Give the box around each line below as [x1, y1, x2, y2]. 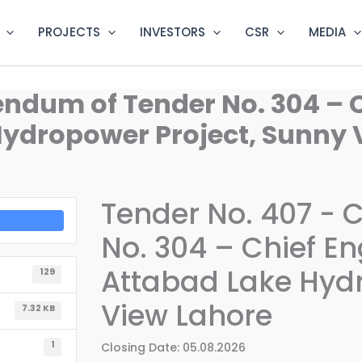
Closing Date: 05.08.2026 [100, 339, 246, 356]
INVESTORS [140, 23, 205, 41]
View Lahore [100, 295, 272, 335]
